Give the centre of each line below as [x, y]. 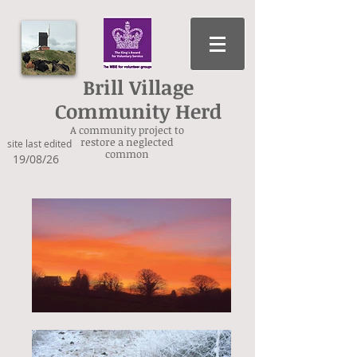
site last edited [39, 143]
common [127, 154]
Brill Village [138, 87]
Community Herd [138, 111]
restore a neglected [127, 142]
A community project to [127, 130]
